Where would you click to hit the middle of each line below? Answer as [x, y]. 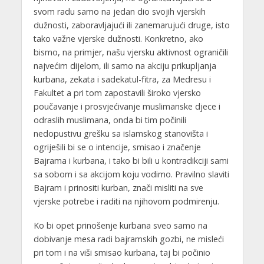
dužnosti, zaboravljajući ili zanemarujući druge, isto [131, 25]
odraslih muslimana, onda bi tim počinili [110, 120]
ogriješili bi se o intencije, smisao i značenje [117, 147]
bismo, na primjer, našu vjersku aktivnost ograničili [131, 52]
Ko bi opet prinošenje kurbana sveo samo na [120, 226]
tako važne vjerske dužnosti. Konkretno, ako [118, 39]
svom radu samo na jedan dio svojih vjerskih [119, 12]
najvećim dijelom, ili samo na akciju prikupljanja [125, 66]
